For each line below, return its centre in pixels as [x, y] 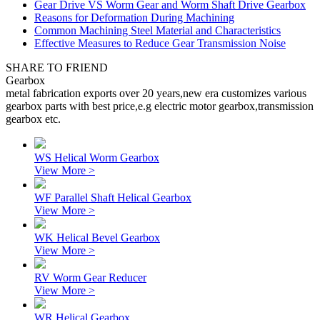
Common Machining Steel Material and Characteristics [157, 30]
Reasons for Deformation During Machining [134, 17]
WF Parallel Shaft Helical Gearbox [113, 197]
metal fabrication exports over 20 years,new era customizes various [156, 93]
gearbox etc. [33, 119]
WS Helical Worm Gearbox [97, 157]
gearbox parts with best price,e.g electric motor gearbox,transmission [160, 106]
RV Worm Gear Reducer [90, 277]
